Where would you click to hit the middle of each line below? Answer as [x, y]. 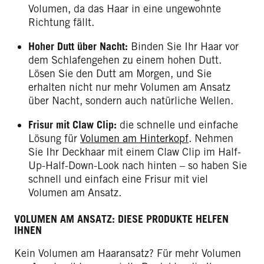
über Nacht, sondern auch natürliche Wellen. [131, 101]
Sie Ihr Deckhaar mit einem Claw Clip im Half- [135, 152]
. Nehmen [211, 138]
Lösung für [54, 138]
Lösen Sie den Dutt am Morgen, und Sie [120, 74]
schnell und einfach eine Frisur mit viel [118, 179]
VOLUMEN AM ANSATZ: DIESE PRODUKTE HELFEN [121, 219]
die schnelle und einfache [177, 125]
